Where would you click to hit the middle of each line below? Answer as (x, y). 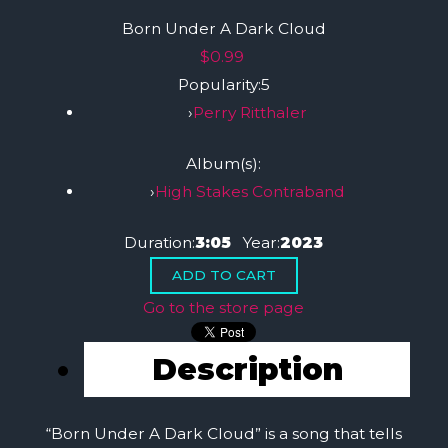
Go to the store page (224, 307)
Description (247, 369)
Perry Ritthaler (249, 112)
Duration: (160, 242)
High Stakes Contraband (249, 191)
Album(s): (224, 163)
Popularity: (219, 84)
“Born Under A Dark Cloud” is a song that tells (223, 434)
